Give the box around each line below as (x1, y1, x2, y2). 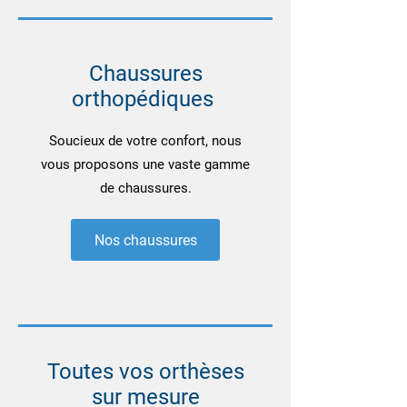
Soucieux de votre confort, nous (49, 133, 242, 149)
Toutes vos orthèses (46, 359, 244, 384)
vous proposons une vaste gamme (41, 156, 250, 173)
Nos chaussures (94, 231, 197, 249)
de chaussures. (99, 180, 192, 196)
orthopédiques (72, 86, 219, 112)
